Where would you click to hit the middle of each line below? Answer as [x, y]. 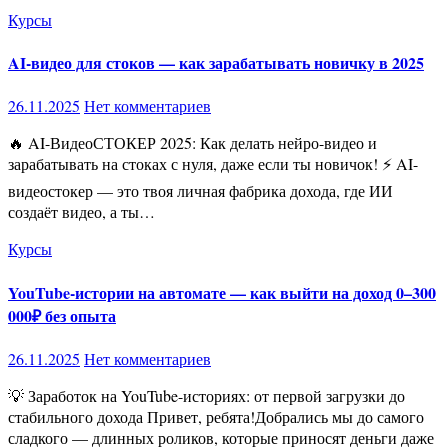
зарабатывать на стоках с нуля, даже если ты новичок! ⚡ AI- [213, 164]
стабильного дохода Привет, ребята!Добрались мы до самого [216, 416]
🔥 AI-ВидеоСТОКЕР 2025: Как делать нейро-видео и [16, 143]
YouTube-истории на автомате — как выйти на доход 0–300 [222, 292]
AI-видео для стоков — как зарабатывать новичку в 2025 [216, 63]
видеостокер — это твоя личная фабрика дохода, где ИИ [200, 191]
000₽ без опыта [62, 315]
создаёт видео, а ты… [81, 212]
